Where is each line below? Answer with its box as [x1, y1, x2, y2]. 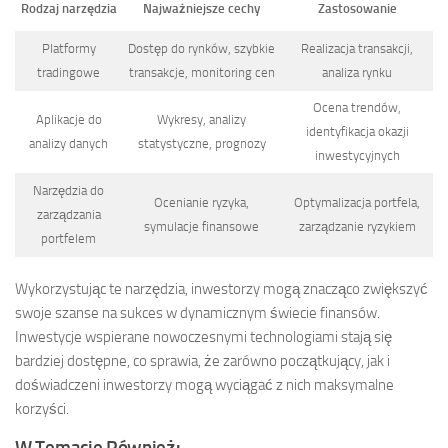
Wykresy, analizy [157, 112, 246, 128]
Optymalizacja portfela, [294, 195, 420, 211]
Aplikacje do [35, 112, 102, 128]
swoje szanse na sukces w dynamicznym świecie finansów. [15, 304, 380, 323]
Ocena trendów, [313, 100, 401, 116]
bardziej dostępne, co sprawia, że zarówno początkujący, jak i [15, 352, 390, 371]
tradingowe [37, 65, 100, 81]
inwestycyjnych [314, 148, 400, 164]
